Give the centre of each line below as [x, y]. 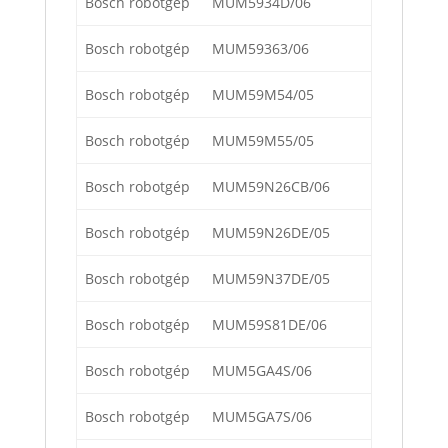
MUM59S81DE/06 [269, 325]
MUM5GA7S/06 [262, 417]
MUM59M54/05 [263, 95]
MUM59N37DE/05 [271, 279]
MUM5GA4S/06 [262, 371]
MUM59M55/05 [263, 141]
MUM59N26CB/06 [271, 187]
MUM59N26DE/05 [271, 233]
